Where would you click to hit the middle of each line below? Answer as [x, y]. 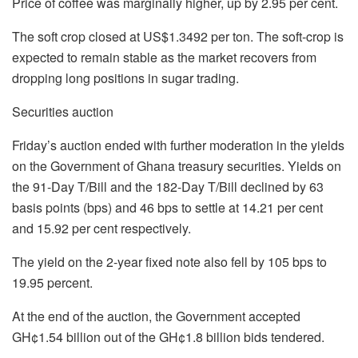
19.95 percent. [52, 282]
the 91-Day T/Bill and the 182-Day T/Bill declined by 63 [168, 186]
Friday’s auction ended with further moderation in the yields [178, 145]
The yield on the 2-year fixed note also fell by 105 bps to [169, 261]
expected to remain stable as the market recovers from [164, 57]
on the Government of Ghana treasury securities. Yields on [177, 165]
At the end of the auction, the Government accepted [156, 316]
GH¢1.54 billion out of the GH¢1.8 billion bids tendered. [168, 336]
